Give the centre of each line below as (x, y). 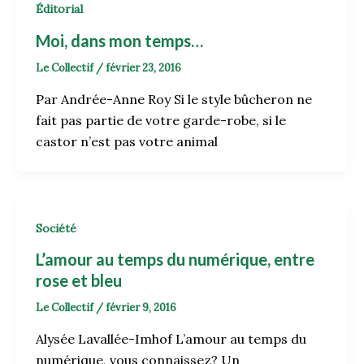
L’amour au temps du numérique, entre (175, 260)
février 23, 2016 (143, 67)
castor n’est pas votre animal (127, 141)
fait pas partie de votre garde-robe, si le (161, 120)
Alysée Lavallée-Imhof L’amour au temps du (171, 338)
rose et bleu (79, 281)
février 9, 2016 (141, 308)
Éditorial (59, 9)
